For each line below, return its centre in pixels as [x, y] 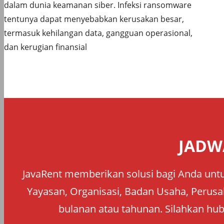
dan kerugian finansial [45, 47]
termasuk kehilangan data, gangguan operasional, [98, 33]
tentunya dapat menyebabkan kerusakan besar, [94, 19]
